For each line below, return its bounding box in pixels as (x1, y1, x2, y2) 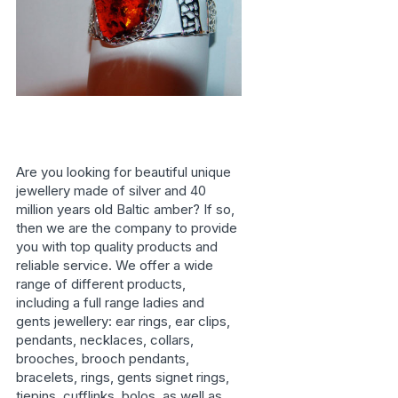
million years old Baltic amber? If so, (15, 200, 235, 218)
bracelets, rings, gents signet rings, (15, 368, 229, 386)
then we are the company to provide (15, 219, 237, 236)
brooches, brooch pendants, (15, 349, 189, 367)
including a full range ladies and (15, 293, 204, 311)
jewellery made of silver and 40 (15, 181, 206, 199)
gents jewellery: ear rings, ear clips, (15, 312, 230, 330)
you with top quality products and (15, 237, 218, 255)
